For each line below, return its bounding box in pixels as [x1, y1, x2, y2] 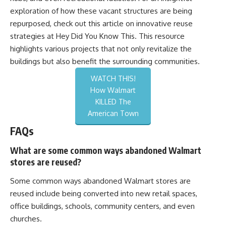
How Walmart [90, 86, 136, 94]
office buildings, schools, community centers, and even [10, 201, 195, 211]
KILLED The [95, 97, 131, 106]
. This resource [135, 31, 185, 41]
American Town [87, 109, 139, 118]
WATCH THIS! [90, 74, 136, 83]
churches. [10, 214, 42, 223]
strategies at [10, 31, 56, 41]
